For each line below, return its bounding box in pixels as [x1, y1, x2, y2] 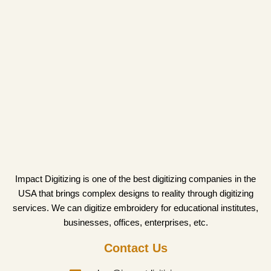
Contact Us [103, 241, 168, 255]
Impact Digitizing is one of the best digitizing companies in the [15, 174, 256, 184]
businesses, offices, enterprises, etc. [63, 217, 208, 228]
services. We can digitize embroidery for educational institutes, [13, 203, 258, 214]
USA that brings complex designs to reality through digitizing [18, 188, 253, 199]
